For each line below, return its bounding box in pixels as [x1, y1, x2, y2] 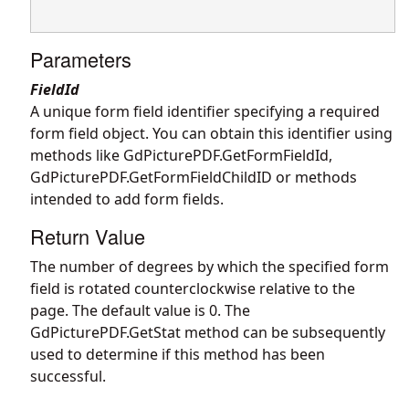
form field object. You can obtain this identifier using [30, 122, 393, 143]
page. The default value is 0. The [30, 299, 250, 320]
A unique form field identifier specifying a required [30, 100, 380, 121]
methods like [30, 144, 123, 165]
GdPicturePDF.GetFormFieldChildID [30, 166, 272, 187]
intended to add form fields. [30, 188, 224, 209]
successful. [30, 365, 106, 386]
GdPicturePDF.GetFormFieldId [123, 144, 329, 165]
